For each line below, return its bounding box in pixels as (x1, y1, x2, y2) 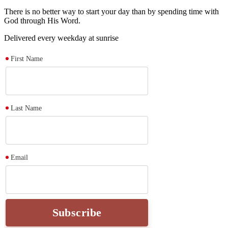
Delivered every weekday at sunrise (4, 34, 119, 43)
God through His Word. (4, 16, 80, 25)
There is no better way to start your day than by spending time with (4, 7, 219, 16)
